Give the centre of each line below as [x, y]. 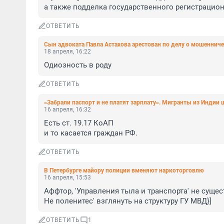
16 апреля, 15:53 [67, 177]
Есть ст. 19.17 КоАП [79, 123]
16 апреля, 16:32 [67, 109]
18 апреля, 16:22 [67, 51]
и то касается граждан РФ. [91, 133]
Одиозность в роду [78, 65]
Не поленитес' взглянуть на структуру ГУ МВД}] [128, 201]
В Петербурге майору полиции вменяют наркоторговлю [124, 170]
